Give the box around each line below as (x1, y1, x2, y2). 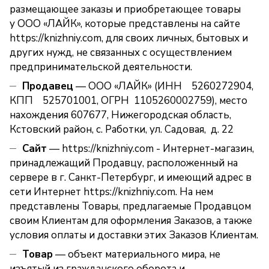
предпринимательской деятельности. (10, 60, 192, 74)
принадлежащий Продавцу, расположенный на (10, 156, 238, 170)
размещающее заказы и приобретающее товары (10, 2, 241, 16)
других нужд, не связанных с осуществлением (10, 46, 232, 59)
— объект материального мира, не (53, 247, 220, 261)
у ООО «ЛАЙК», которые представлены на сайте (10, 17, 240, 31)
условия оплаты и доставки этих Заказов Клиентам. (10, 228, 258, 242)
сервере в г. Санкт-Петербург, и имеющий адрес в (10, 171, 252, 184)
